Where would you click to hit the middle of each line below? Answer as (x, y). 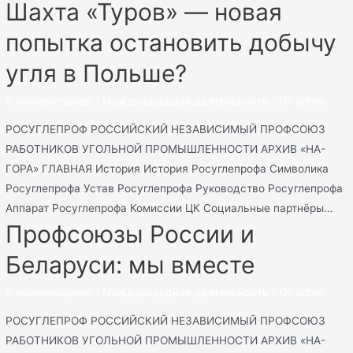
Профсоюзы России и (130, 234)
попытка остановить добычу (171, 43)
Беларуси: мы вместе (130, 264)
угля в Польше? (97, 74)
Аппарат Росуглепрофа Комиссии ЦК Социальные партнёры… (169, 208)
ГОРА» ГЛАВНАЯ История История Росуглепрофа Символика (167, 168)
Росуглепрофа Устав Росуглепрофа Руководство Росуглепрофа (175, 188)
